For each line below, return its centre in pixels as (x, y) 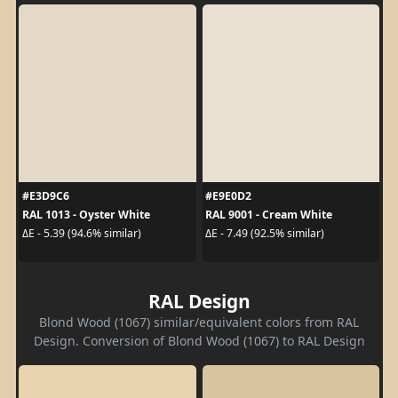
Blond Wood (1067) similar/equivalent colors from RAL (199, 322)
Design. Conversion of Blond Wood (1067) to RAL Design (199, 340)
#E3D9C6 (45, 195)
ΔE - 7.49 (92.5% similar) (265, 234)
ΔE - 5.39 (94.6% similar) (81, 234)
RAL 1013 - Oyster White (86, 214)
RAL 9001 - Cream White (269, 214)
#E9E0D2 (228, 195)
